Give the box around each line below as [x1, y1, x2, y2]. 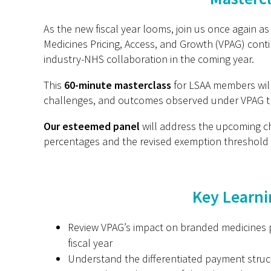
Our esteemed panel [44, 119, 140, 133]
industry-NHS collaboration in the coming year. [44, 52, 254, 66]
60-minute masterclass [64, 78, 171, 92]
